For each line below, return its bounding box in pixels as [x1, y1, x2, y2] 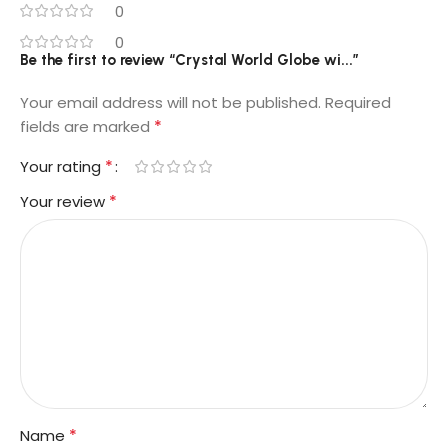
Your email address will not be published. [20, 91, 321, 113]
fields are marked [20, 115, 154, 137]
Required [325, 91, 391, 113]
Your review [20, 190, 109, 212]
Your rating [20, 155, 105, 177]
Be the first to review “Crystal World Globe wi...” [20, 50, 359, 69]
